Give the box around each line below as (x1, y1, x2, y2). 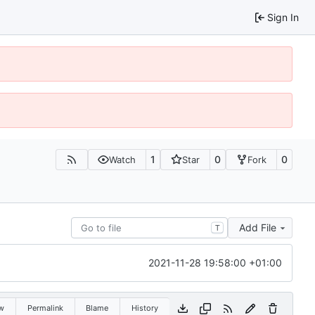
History (131, 302, 158, 313)
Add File (239, 221, 276, 233)
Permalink (27, 302, 63, 313)
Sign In (267, 11, 299, 23)
